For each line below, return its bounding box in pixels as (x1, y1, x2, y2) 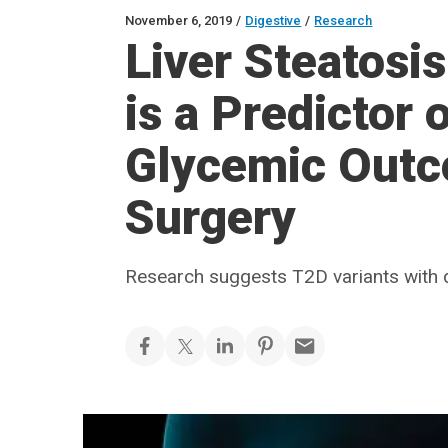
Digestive (245, 13, 302, 28)
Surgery (125, 189, 297, 246)
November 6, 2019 (125, 13, 233, 28)
